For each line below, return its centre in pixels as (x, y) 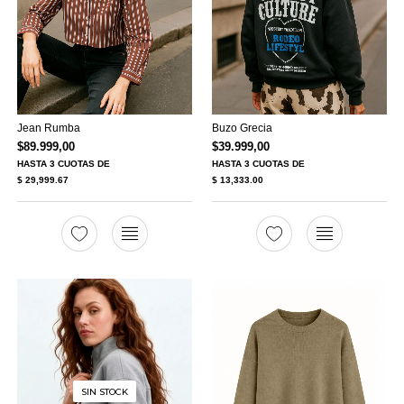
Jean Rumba (48, 128)
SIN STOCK (104, 391)
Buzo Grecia (243, 128)
